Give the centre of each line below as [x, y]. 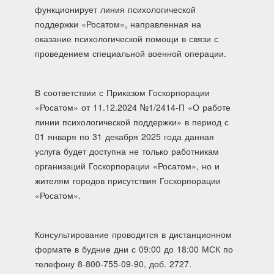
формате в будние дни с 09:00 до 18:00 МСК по [134, 249]
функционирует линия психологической [115, 9]
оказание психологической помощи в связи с [126, 39]
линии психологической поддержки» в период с [131, 122]
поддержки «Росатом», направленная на [118, 24]
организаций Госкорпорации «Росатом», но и [127, 166]
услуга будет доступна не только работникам [127, 151]
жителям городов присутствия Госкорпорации [128, 180]
